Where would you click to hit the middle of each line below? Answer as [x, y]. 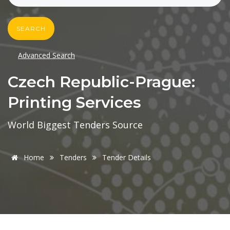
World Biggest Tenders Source [75, 125]
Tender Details [127, 158]
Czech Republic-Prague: [101, 82]
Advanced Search [46, 55]
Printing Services [74, 103]
